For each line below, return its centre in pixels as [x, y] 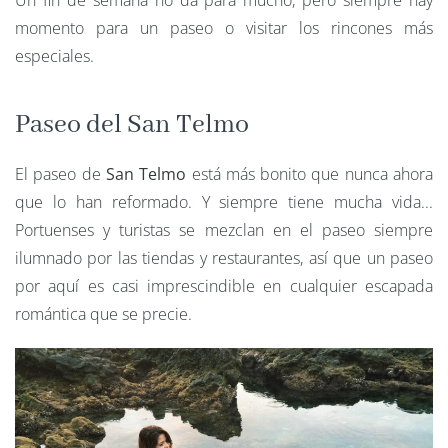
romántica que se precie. [105, 314]
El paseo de [60, 174]
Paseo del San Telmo [134, 125]
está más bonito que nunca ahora [310, 174]
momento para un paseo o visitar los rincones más [224, 28]
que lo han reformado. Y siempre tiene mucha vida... [224, 202]
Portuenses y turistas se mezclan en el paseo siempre [224, 230]
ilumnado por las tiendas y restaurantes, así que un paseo [224, 258]
